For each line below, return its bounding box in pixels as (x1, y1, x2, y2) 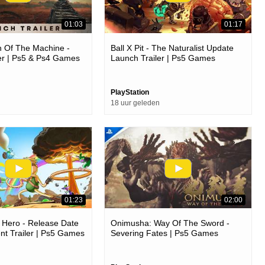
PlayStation (111, 88, 149, 96)
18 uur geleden (111, 98, 160, 107)
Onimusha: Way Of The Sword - (111, 218, 230, 228)
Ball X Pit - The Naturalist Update (111, 43, 234, 53)
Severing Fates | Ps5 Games (111, 228, 218, 238)
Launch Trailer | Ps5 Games (111, 53, 215, 63)
